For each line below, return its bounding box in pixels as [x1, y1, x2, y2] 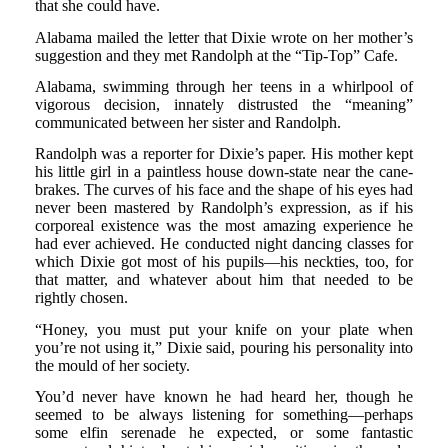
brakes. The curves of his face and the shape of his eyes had [34, 181, 414, 199]
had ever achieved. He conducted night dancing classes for [34, 235, 414, 253]
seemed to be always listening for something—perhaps [34, 406, 414, 424]
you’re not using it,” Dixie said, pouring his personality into [34, 338, 414, 356]
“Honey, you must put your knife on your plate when [34, 320, 414, 338]
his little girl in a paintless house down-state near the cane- [34, 163, 414, 181]
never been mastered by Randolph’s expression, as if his [34, 199, 414, 217]
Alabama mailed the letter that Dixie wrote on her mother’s [34, 28, 414, 46]
